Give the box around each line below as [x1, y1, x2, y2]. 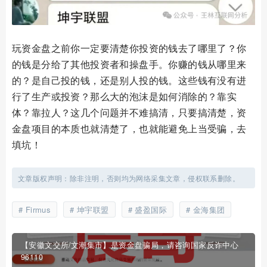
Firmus [25, 204, 51, 216]
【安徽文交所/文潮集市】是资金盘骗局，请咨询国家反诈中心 [21, 240, 239, 251]
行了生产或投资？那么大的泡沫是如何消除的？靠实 [12, 89, 237, 104]
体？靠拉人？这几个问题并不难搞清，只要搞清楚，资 [12, 105, 247, 120]
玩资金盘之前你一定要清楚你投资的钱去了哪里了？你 [12, 41, 247, 55]
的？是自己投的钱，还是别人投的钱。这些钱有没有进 [12, 73, 247, 88]
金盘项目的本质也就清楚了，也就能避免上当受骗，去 [12, 122, 247, 136]
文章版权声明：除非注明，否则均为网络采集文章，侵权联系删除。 [18, 173, 240, 184]
